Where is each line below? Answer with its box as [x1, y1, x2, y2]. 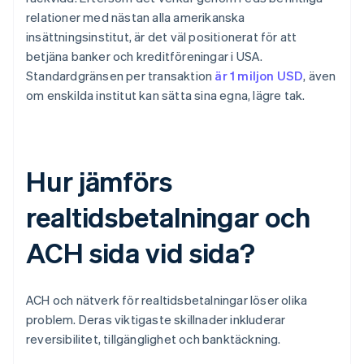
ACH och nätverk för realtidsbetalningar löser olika [26, 292, 308, 309]
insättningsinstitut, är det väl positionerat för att [26, 28, 297, 45]
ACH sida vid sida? [26, 235, 256, 271]
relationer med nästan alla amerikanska [26, 9, 245, 26]
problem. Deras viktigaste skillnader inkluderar [26, 311, 286, 328]
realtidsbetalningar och [26, 199, 310, 235]
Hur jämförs [26, 163, 172, 199]
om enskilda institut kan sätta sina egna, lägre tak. [26, 87, 305, 104]
